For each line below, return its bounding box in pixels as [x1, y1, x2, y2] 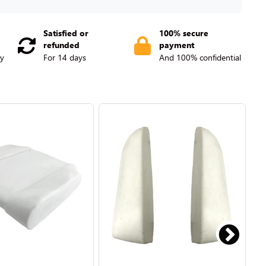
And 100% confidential [159, 52, 242, 63]
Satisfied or [43, 27, 89, 39]
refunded [43, 39, 80, 50]
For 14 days [43, 52, 87, 63]
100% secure [159, 27, 209, 39]
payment [159, 39, 195, 50]
